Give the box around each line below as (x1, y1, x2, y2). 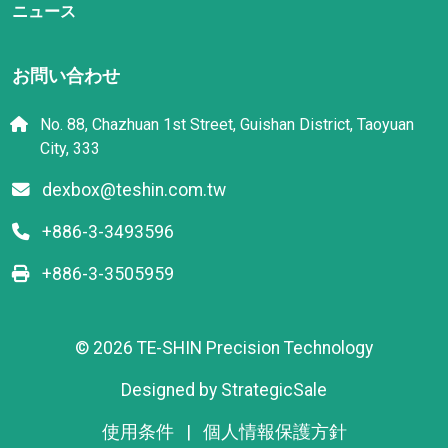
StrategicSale (221, 380, 327, 400)
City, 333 (40, 139, 100, 158)
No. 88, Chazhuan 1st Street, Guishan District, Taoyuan (36, 115, 414, 134)
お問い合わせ (12, 66, 120, 86)
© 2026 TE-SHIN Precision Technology (75, 338, 373, 358)
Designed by (121, 380, 221, 400)
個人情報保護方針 (202, 422, 347, 442)
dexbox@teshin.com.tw (38, 180, 226, 200)
